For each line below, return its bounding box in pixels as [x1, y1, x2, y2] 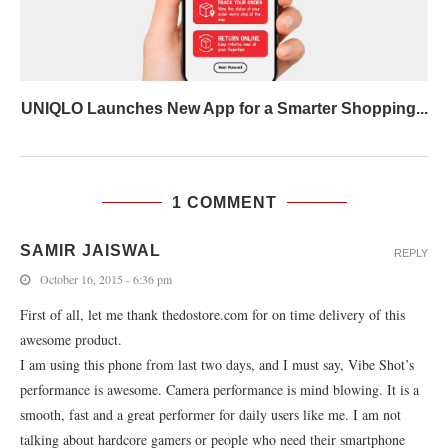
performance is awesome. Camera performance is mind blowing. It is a [20, 380, 419, 399]
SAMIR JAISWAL [20, 242, 161, 259]
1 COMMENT [171, 194, 277, 211]
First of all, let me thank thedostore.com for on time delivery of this [20, 305, 405, 324]
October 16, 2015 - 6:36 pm [40, 271, 172, 287]
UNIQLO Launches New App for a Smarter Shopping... [20, 100, 428, 117]
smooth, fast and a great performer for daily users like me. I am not [20, 405, 401, 424]
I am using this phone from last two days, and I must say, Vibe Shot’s [20, 355, 414, 374]
